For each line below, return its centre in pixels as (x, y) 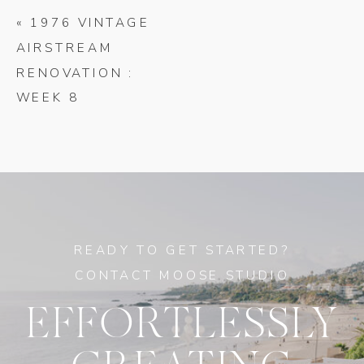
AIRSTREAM (65, 48)
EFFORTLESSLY (182, 323)
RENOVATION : (75, 73)
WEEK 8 (48, 98)
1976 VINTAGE (90, 23)
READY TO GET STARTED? (182, 250)
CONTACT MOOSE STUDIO (182, 275)
